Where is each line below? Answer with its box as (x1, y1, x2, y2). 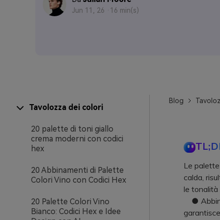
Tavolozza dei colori (29, 103, 103, 112)
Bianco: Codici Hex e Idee (31, 207, 121, 216)
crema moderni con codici (31, 134, 123, 143)
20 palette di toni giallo (31, 124, 113, 134)
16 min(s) (110, 6, 139, 14)
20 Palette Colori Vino (31, 197, 110, 206)
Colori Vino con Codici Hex (31, 175, 126, 185)
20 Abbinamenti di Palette (31, 165, 124, 175)
